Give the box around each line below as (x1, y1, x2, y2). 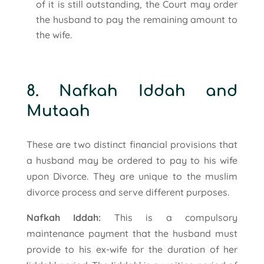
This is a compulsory (101, 211, 238, 223)
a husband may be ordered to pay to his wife (26, 154, 238, 166)
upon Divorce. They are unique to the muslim (26, 170, 238, 182)
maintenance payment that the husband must (26, 227, 238, 239)
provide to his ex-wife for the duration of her (26, 243, 238, 255)
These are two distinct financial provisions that (26, 138, 238, 150)
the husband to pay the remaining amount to (35, 13, 238, 25)
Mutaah (26, 102, 90, 120)
